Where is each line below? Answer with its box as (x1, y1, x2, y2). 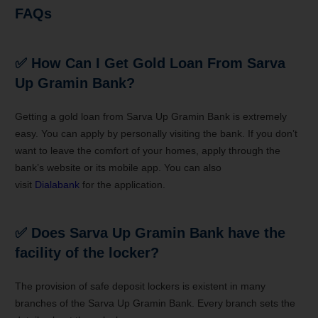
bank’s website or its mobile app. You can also (15, 161, 221, 173)
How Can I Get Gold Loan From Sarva (31, 55, 285, 71)
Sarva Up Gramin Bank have (70, 224, 260, 241)
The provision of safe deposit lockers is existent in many (15, 280, 265, 292)
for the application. (79, 178, 165, 190)
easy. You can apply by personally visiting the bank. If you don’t (15, 127, 297, 139)
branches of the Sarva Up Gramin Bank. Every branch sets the (15, 297, 295, 309)
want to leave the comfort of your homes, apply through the (15, 144, 280, 156)
